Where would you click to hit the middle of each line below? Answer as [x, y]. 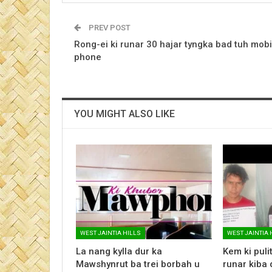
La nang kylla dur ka [119, 252]
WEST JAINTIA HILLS [110, 233]
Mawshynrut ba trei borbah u [138, 264]
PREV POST [109, 27]
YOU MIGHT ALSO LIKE [124, 114]
